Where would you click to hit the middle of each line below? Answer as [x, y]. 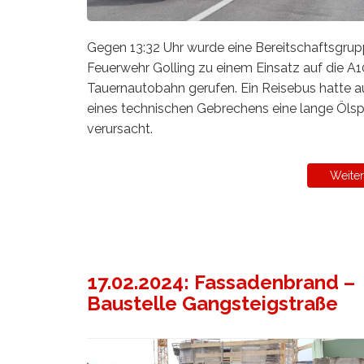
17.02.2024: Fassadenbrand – [221, 282]
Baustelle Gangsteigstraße [212, 303]
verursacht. [120, 129]
